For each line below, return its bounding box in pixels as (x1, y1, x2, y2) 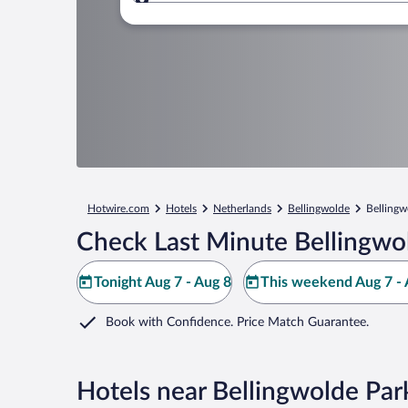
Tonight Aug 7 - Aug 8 (94, 275, 231, 290)
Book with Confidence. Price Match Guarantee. (106, 316, 369, 329)
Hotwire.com (87, 203, 149, 214)
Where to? (171, 3, 239, 18)
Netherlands (213, 203, 271, 214)
